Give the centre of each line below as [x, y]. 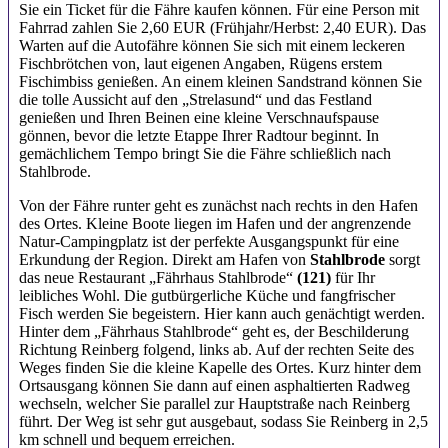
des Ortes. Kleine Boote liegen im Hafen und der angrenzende [215, 224]
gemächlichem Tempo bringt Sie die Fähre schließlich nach [205, 154]
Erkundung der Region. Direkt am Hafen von [164, 260]
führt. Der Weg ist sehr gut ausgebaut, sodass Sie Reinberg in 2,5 [223, 422]
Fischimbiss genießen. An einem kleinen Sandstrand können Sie [220, 82]
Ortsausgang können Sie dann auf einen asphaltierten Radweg [214, 386]
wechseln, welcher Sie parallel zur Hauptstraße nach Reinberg [214, 404]
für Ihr [353, 278]
